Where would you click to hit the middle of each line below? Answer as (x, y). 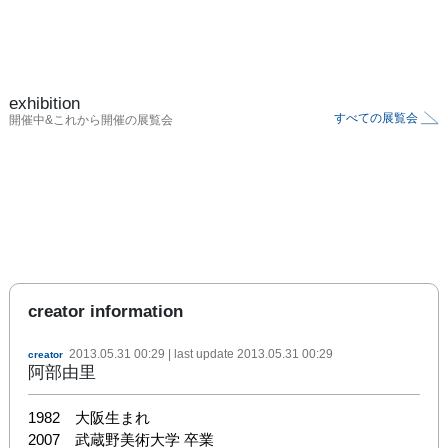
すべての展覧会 (376, 117)
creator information (105, 311)
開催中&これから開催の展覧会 (91, 119)
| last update (201, 353)
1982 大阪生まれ (89, 417)
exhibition (44, 103)
